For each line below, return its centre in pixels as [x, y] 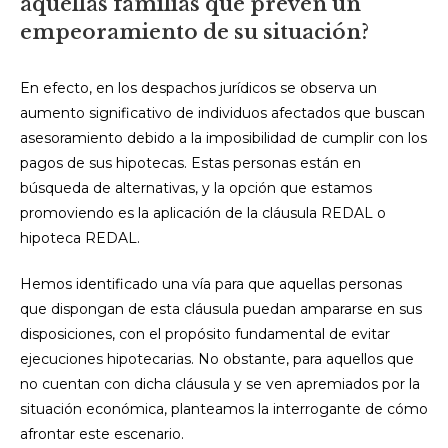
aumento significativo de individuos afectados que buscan [222, 113]
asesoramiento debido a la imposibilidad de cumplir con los [223, 138]
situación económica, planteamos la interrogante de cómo [224, 409]
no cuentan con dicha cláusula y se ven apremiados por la [220, 384]
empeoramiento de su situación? [194, 32]
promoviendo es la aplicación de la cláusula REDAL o [203, 213]
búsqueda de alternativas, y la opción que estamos [196, 188]
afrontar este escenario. [102, 434]
